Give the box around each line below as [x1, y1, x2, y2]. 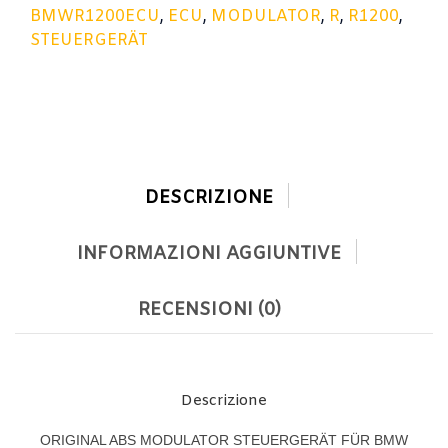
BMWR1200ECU [30, 5, 160, 27]
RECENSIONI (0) [137, 297, 281, 322]
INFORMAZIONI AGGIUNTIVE [77, 241, 341, 266]
